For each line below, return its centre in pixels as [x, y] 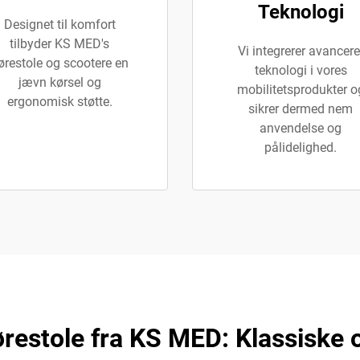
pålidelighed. [301, 147]
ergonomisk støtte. [59, 102]
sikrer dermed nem [301, 109]
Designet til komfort [59, 25]
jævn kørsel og [59, 82]
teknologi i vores [301, 70]
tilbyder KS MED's [59, 44]
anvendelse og [301, 128]
